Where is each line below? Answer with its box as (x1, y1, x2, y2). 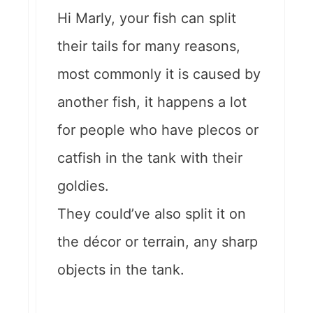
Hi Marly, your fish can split (57, 10, 236, 27)
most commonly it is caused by (57, 66, 261, 83)
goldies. (57, 177, 109, 195)
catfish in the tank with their (57, 150, 242, 167)
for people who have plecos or (57, 122, 259, 139)
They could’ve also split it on (57, 205, 246, 223)
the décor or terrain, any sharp (57, 233, 258, 251)
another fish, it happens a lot (57, 94, 247, 111)
